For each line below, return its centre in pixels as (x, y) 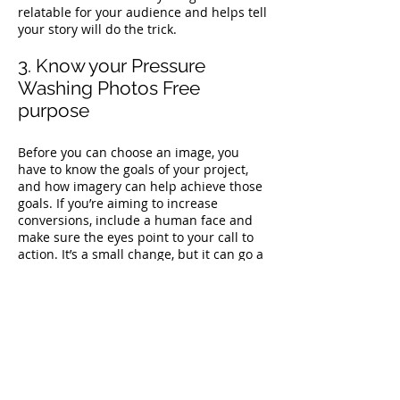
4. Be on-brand (81, 308)
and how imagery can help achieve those (140, 186)
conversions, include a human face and (135, 220)
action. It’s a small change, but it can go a (141, 254)
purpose (54, 110)
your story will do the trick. (97, 29)
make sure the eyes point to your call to (136, 237)
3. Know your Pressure (112, 66)
